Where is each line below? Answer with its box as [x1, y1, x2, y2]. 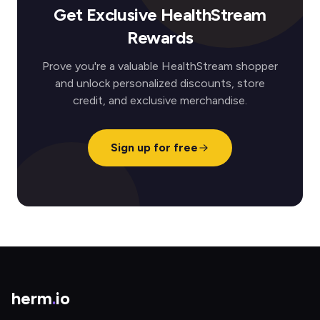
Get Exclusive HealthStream [54, 4, 266, 25]
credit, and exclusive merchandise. [73, 94, 247, 107]
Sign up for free [111, 141, 198, 154]
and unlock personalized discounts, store [55, 76, 265, 90]
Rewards [126, 27, 194, 48]
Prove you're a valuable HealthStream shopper [42, 59, 278, 73]
